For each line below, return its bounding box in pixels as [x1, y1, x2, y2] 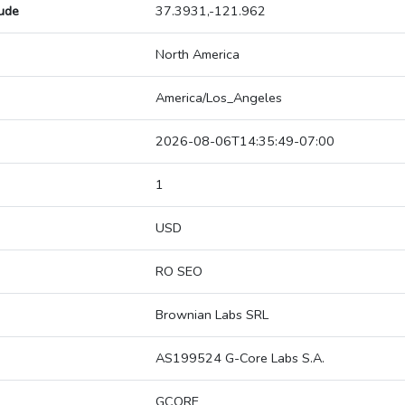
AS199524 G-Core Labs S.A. [155, 349, 325, 368]
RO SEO [155, 262, 202, 281]
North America [155, 45, 240, 64]
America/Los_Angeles [155, 89, 282, 108]
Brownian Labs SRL [155, 306, 268, 325]
